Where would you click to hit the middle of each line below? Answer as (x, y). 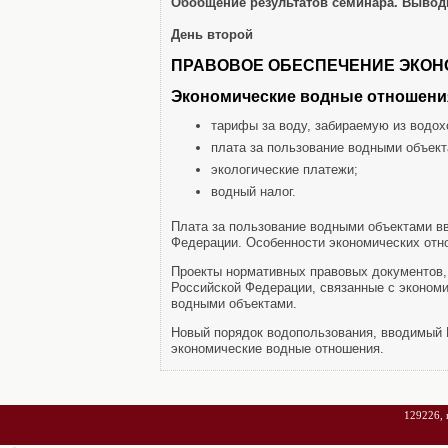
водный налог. (253, 191)
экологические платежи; (284, 169)
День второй (212, 34)
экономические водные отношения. (277, 348)
